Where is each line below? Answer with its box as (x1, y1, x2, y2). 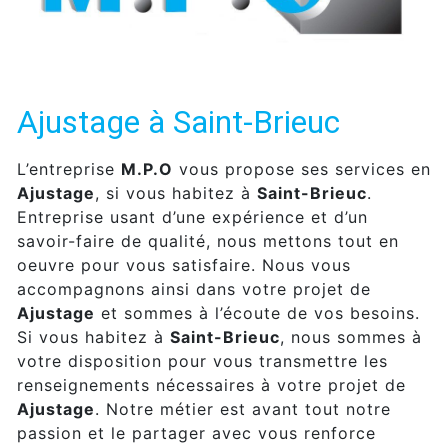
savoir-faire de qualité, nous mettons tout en (17, 230, 399, 251)
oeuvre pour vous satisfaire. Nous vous (17, 254, 351, 275)
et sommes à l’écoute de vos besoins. (95, 302, 420, 323)
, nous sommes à (280, 326, 422, 347)
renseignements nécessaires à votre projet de (17, 374, 406, 395)
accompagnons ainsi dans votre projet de (17, 278, 371, 299)
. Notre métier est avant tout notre (95, 398, 391, 419)
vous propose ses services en (173, 158, 431, 179)
